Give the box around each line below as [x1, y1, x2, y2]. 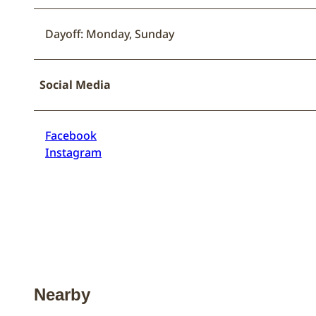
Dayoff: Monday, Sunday [45, 25, 174, 42]
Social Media [39, 76, 111, 92]
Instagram [45, 144, 102, 160]
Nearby [34, 284, 90, 304]
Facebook [45, 127, 97, 143]
